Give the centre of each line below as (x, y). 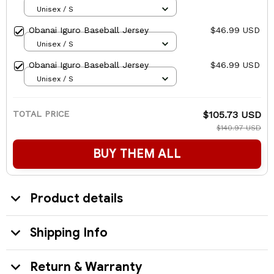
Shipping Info (69, 232)
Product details (76, 198)
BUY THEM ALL (137, 154)
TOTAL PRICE (41, 114)
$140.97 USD (239, 128)
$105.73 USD (232, 115)
